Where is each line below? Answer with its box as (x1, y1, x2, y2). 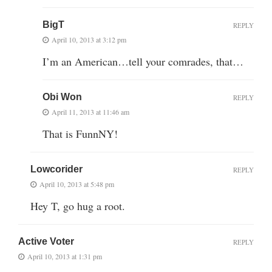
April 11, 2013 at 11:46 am (52, 106, 129, 117)
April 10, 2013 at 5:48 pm (39, 178, 114, 189)
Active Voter (18, 236, 74, 246)
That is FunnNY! (42, 126, 118, 141)
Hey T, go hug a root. (30, 198, 125, 213)
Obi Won (42, 91, 82, 102)
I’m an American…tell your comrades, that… (42, 53, 243, 69)
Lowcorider (30, 163, 83, 174)
